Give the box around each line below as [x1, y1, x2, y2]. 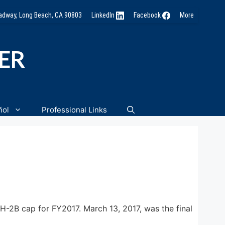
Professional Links [42, 104, 107, 115]
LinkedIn [91, 11, 116, 19]
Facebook [133, 11, 162, 19]
